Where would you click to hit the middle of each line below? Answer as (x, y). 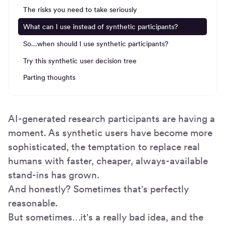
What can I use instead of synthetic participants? (101, 27)
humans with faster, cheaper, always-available (108, 161)
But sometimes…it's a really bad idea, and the (106, 217)
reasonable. (33, 203)
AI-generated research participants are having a (111, 119)
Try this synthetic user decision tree (80, 61)
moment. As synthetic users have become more (110, 133)
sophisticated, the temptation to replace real (104, 147)
